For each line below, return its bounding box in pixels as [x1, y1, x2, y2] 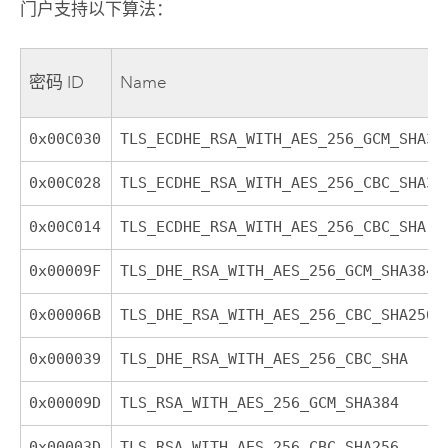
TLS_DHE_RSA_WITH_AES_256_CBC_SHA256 [120, 305, 436, 324]
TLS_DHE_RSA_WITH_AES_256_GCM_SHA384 [120, 261, 436, 280]
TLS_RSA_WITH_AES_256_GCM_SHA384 [120, 393, 400, 412]
